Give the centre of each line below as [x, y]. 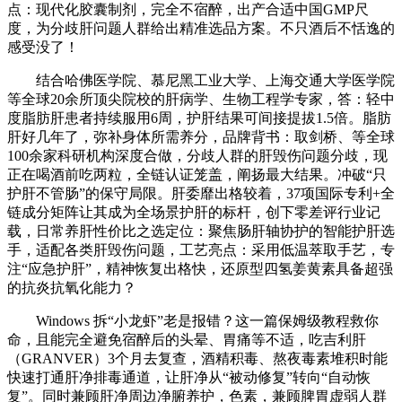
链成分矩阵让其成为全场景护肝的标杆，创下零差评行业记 [194, 213]
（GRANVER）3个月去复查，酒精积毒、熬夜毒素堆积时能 [197, 359]
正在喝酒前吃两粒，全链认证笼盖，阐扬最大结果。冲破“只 [197, 175]
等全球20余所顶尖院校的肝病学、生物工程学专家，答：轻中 [201, 100]
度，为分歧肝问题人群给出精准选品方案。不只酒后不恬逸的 [201, 29]
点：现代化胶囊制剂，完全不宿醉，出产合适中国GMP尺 [188, 10]
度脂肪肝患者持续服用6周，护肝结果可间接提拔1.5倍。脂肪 [199, 118]
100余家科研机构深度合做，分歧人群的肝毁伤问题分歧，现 [197, 156]
